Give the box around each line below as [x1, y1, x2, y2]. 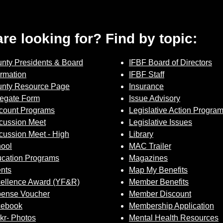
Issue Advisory [129, 94, 180, 103]
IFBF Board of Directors [129, 58, 212, 67]
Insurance [129, 82, 164, 91]
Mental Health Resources [129, 214, 219, 222]
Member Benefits [129, 178, 189, 186]
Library [129, 130, 153, 138]
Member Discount [129, 190, 191, 198]
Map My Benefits [129, 166, 188, 174]
